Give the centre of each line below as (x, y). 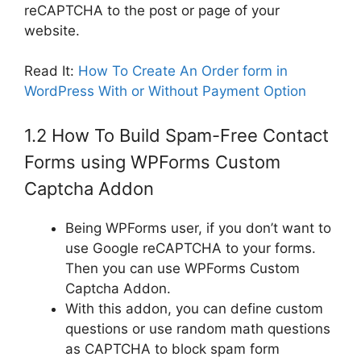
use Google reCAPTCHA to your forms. (191, 248)
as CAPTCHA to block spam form (172, 349)
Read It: (51, 71)
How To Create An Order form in (183, 71)
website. (52, 30)
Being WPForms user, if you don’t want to (198, 228)
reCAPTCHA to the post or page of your (152, 10)
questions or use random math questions (198, 328)
